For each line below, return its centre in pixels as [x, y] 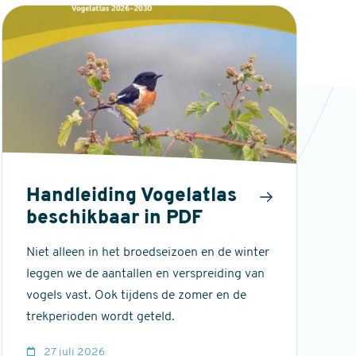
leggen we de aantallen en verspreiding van [145, 275]
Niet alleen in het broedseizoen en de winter [147, 253]
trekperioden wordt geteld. [100, 317]
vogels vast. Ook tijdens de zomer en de [136, 296]
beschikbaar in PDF [114, 219]
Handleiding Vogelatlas [131, 197]
